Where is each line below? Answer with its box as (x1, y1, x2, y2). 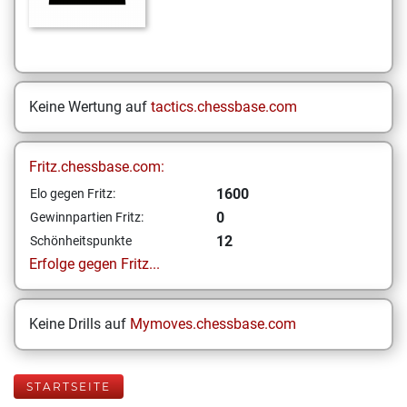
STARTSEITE (26, 380, 111, 393)
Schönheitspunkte (30, 233, 132, 248)
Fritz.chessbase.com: (29, 158, 164, 175)
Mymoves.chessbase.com (130, 315, 296, 333)
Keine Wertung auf (29, 98, 151, 115)
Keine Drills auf (29, 315, 130, 333)
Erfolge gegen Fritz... (29, 255, 160, 273)
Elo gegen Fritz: (30, 186, 115, 201)
